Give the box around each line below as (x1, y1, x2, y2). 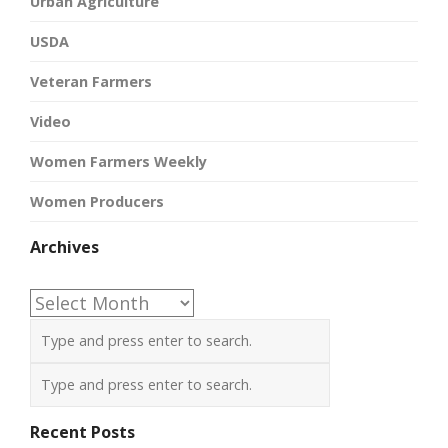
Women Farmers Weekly (30, 152, 207, 172)
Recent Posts (30, 421, 135, 444)
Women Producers (30, 192, 164, 212)
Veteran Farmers (30, 72, 152, 92)
